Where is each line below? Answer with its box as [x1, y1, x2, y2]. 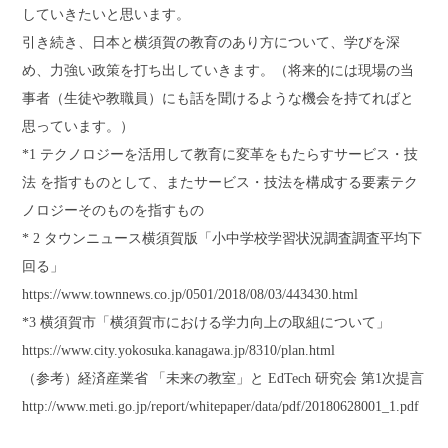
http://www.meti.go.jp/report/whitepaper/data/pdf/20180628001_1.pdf [22, 399, 420, 414]
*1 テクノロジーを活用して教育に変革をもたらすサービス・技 [22, 147, 419, 162]
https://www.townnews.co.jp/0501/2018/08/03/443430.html [22, 287, 359, 302]
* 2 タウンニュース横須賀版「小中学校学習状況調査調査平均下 [22, 231, 423, 246]
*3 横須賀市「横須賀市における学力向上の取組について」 [22, 315, 391, 330]
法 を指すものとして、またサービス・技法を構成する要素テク [22, 175, 419, 190]
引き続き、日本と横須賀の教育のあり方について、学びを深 [22, 35, 401, 50]
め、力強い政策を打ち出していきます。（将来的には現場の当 [22, 63, 415, 78]
